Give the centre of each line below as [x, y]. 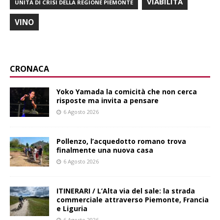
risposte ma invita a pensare [108, 101]
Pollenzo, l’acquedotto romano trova [121, 141]
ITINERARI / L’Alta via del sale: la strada [126, 191]
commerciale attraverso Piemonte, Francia [133, 200]
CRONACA [29, 69]
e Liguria [72, 209]
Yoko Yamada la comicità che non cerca [127, 92]
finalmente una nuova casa [105, 150]
